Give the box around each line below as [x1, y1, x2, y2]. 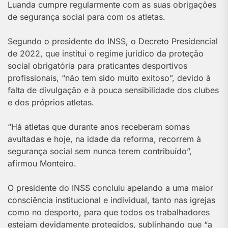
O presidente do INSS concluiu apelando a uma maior [8, 182, 213, 193]
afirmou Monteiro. [8, 158, 76, 168]
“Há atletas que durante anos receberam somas [8, 121, 190, 132]
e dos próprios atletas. [8, 97, 94, 107]
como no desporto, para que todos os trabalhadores [8, 207, 210, 217]
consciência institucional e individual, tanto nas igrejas [8, 194, 215, 205]
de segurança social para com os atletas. [8, 11, 165, 22]
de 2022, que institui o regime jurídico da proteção [8, 48, 204, 59]
